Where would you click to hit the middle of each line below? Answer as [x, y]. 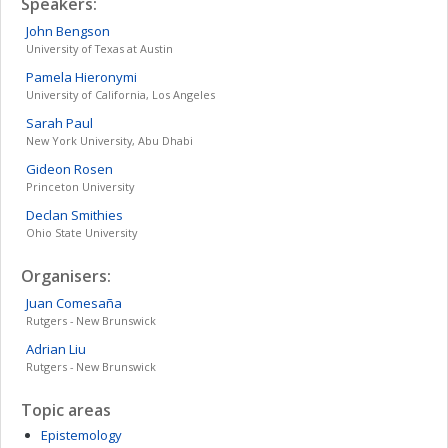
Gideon [48, 169]
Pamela [49, 77]
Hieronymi [106, 77]
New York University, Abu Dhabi [109, 140]
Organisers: [66, 276]
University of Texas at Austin [99, 48]
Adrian [46, 349]
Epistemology [81, 435]
